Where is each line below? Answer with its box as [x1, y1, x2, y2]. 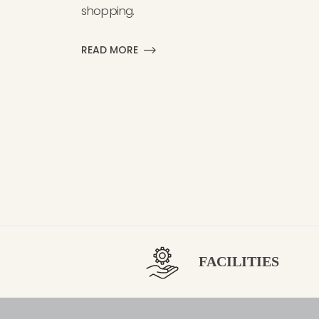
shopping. [81, 2, 135, 20]
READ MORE [81, 43, 138, 58]
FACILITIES [199, 253, 279, 269]
